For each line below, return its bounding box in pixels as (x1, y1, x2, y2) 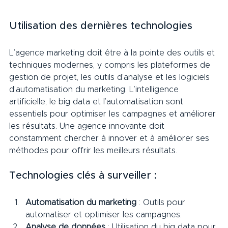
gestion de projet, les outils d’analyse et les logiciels (9, 73, 212, 82)
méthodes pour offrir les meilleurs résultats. (9, 147, 177, 155)
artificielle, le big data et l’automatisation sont (9, 98, 186, 106)
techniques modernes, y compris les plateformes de (9, 61, 213, 70)
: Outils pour (136, 198, 188, 207)
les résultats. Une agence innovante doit (9, 122, 167, 131)
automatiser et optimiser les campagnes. (25, 211, 182, 219)
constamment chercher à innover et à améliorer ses (9, 134, 212, 143)
